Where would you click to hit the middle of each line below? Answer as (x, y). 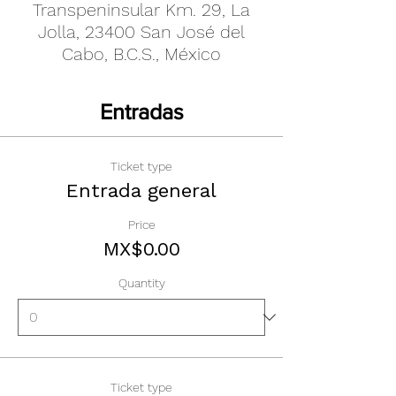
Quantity (141, 283)
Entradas (141, 111)
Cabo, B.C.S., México (141, 54)
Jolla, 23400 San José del (141, 32)
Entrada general (141, 190)
